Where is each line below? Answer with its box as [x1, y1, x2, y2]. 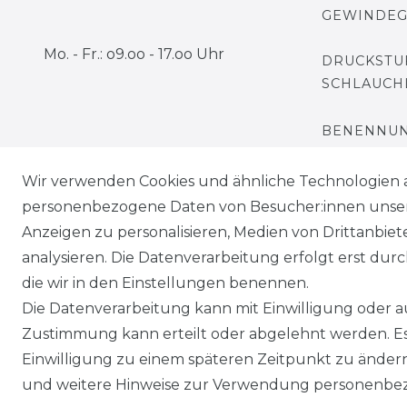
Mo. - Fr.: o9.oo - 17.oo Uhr [44, 45, 224, 63]
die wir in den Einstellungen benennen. [22, 274, 309, 292]
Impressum [190, 283, 273, 300]
